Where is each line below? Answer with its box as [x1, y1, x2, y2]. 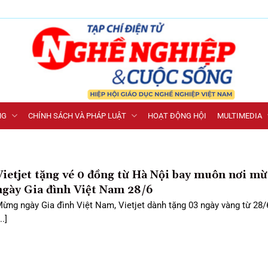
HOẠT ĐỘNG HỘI [148, 111, 206, 120]
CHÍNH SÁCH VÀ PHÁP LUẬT [28, 111, 126, 120]
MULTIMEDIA [217, 111, 262, 120]
